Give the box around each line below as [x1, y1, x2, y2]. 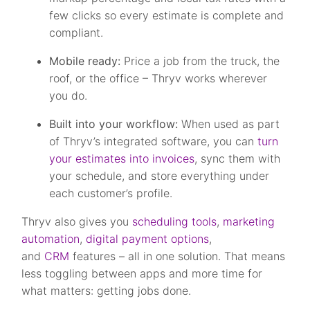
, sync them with [194, 152, 281, 165]
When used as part [178, 117, 280, 131]
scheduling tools [132, 215, 217, 228]
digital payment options [86, 232, 210, 246]
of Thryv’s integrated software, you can [49, 134, 258, 148]
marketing [223, 215, 275, 228]
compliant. [49, 26, 104, 39]
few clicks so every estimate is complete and [49, 8, 284, 22]
